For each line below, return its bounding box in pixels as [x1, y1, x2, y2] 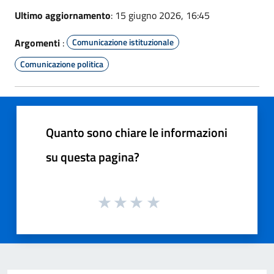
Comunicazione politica [20, 57, 103, 70]
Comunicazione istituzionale [72, 35, 174, 48]
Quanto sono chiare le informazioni [46, 123, 228, 142]
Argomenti [15, 35, 60, 50]
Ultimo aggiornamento [15, 8, 111, 23]
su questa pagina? [46, 147, 139, 166]
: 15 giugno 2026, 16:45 [111, 8, 210, 23]
